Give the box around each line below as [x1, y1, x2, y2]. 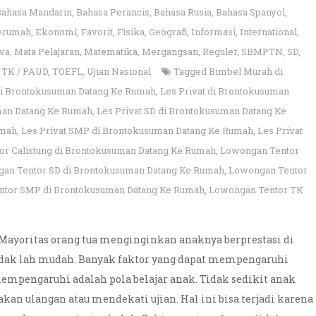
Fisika [117, 25, 145, 38]
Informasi [191, 25, 236, 38]
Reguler [202, 45, 237, 58]
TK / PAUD [1, 65, 48, 78]
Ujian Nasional [87, 65, 151, 78]
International [240, 25, 297, 38]
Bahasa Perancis [76, 6, 150, 18]
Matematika [84, 45, 138, 58]
